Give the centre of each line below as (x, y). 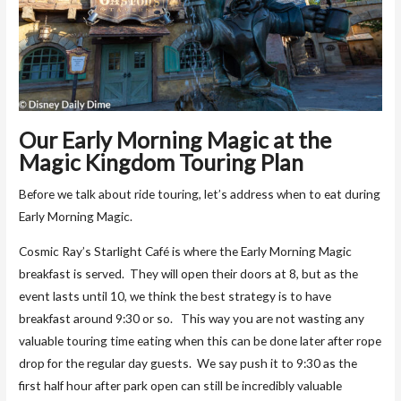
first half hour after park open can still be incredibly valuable (181, 385)
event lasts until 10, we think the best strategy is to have (175, 295)
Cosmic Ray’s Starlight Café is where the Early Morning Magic (186, 251)
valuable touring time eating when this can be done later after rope (200, 340)
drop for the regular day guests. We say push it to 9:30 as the (188, 363)
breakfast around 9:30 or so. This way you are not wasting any (192, 318)
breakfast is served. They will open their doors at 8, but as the (189, 273)
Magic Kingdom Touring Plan (162, 162)
